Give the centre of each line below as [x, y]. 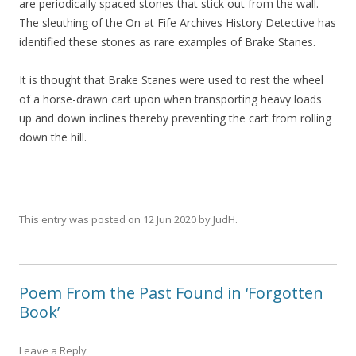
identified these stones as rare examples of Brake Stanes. [167, 41]
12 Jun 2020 [170, 219]
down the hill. [54, 137]
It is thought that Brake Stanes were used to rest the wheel [171, 79]
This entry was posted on [81, 219]
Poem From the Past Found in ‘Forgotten [171, 292]
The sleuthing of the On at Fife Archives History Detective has [178, 22]
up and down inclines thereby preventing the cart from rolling [175, 118]
